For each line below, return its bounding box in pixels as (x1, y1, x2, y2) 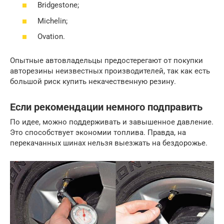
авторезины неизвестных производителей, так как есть (10, 66, 210, 76)
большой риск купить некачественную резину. (10, 77, 176, 86)
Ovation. (37, 32, 65, 41)
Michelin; (37, 16, 67, 25)
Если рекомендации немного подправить (10, 101, 202, 113)
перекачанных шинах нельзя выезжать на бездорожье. (10, 138, 207, 148)
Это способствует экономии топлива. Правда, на (10, 128, 186, 137)
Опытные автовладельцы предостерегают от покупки (10, 56, 203, 65)
